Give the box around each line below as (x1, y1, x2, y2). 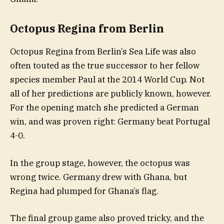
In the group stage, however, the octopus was (10, 157, 190, 168)
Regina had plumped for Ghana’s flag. (10, 185, 158, 196)
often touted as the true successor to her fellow (10, 60, 199, 71)
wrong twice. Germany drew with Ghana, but (10, 171, 187, 182)
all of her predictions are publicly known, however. (10, 88, 211, 99)
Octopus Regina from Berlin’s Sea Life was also (10, 46, 196, 57)
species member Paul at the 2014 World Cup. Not (10, 74, 204, 85)
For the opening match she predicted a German (10, 102, 199, 113)
